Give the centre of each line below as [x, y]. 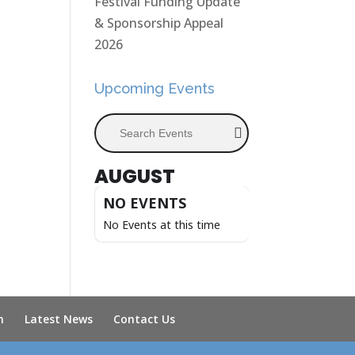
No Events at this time [162, 225]
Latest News [59, 319]
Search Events [136, 123]
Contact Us [145, 319]
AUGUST [135, 176]
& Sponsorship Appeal [159, 23]
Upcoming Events [155, 88]
